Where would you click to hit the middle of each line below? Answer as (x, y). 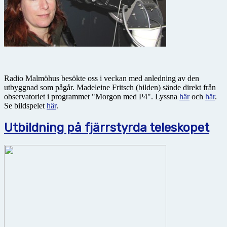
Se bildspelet (25, 106)
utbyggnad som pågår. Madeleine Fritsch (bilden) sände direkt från (110, 88)
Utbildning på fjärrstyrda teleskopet (107, 128)
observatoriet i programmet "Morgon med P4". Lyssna (92, 97)
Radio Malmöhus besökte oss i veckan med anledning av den (102, 79)
